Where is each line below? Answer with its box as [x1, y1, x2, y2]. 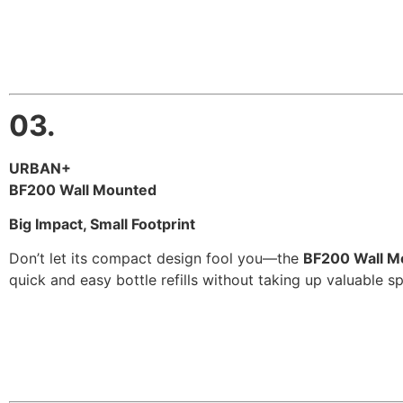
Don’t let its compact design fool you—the [9, 249, 303, 268]
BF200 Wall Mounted [9, 180, 157, 199]
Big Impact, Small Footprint [9, 214, 195, 233]
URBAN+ [9, 158, 75, 177]
